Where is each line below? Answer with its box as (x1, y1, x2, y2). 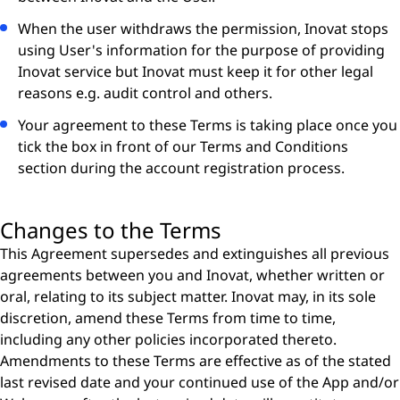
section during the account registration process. (18, 158, 345, 178)
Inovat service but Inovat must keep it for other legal (18, 62, 373, 81)
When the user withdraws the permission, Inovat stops (18, 19, 388, 38)
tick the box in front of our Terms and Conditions (18, 137, 348, 156)
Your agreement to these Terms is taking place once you (18, 115, 397, 135)
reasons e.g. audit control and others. (18, 83, 272, 103)
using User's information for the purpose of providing (18, 40, 385, 60)
